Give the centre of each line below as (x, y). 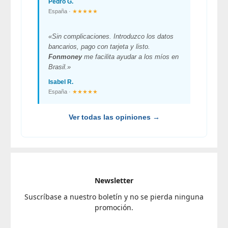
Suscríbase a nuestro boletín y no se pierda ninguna (114, 197)
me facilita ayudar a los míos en (130, 57)
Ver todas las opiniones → (114, 117)
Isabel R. (61, 82)
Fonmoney (65, 57)
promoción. (114, 208)
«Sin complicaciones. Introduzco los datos (111, 37)
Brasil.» (60, 67)
